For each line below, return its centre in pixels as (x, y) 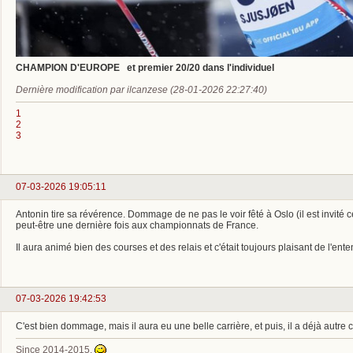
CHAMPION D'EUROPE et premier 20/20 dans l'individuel (145, 68)
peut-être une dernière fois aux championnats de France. (137, 225)
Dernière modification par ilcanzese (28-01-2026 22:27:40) (141, 90)
